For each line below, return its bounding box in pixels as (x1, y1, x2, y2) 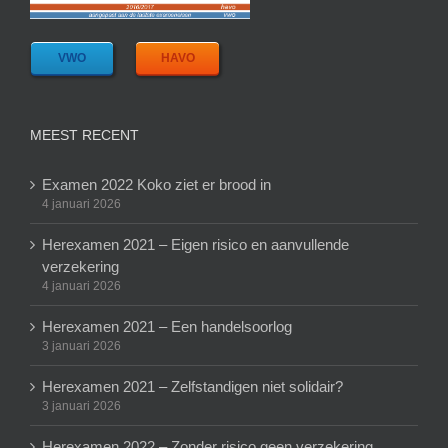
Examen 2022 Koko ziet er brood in (42, 175, 271, 193)
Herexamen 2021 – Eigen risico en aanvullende (42, 235, 349, 253)
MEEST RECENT (30, 126, 139, 143)
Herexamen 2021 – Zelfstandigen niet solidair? (42, 377, 343, 395)
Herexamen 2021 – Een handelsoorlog (42, 317, 292, 335)
